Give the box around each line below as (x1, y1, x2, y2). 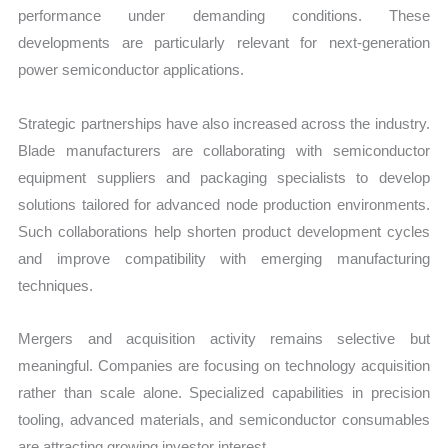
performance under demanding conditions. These (18, 7, 430, 25)
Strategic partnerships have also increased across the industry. (18, 114, 430, 132)
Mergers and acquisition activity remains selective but (18, 329, 430, 347)
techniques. (18, 276, 94, 294)
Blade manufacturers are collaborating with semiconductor (18, 141, 430, 159)
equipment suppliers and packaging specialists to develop (18, 168, 430, 186)
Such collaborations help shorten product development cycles (18, 222, 430, 240)
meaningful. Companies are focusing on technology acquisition (18, 356, 430, 374)
